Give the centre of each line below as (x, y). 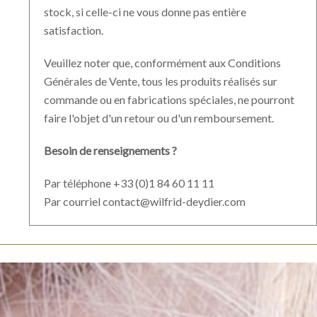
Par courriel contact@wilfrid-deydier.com (144, 201)
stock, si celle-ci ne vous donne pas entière (145, 11)
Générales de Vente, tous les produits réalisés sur (160, 81)
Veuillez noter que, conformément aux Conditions (162, 62)
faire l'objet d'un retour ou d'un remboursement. (158, 117)
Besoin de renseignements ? (110, 150)
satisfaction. (73, 30)
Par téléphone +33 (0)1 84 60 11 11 (129, 183)
